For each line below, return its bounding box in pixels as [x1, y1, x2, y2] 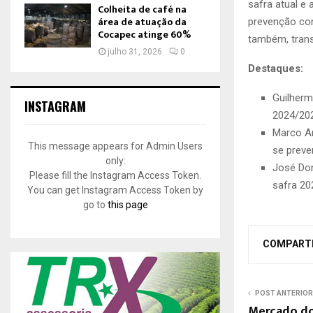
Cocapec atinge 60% [98, 26, 191, 43]
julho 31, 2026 [108, 46, 162, 57]
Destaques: [248, 62, 303, 75]
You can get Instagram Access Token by [27, 184, 203, 196]
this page [107, 198, 148, 210]
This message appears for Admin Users [28, 140, 203, 152]
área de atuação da [98, 13, 187, 30]
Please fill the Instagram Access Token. [29, 169, 201, 181]
